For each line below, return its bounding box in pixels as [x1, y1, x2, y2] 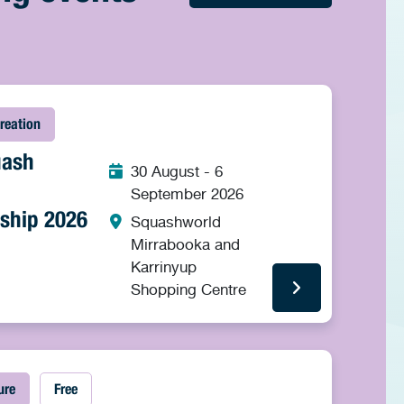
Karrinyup [130, 257, 197, 276]
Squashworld [130, 212, 221, 231]
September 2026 [130, 184, 243, 203]
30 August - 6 [130, 161, 223, 180]
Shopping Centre [130, 280, 246, 298]
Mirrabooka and [130, 234, 240, 253]
